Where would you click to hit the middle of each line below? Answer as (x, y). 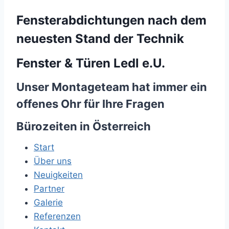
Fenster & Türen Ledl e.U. (91, 63)
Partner (49, 189)
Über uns (53, 161)
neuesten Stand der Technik (100, 39)
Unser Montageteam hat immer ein (112, 87)
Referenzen (57, 216)
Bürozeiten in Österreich (84, 126)
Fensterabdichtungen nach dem (111, 20)
